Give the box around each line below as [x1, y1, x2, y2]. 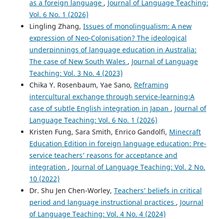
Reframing [133, 80, 169, 90]
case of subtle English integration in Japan [29, 104, 171, 113]
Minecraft [169, 127, 201, 137]
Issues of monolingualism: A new [83, 22, 192, 31]
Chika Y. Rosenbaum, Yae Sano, [29, 80, 134, 90]
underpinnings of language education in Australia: [29, 45, 197, 55]
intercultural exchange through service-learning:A [29, 92, 195, 102]
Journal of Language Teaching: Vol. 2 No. [71, 162, 205, 172]
